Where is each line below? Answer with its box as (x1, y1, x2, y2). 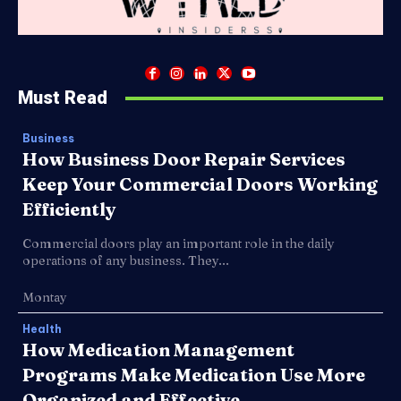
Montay (22, 289, 67, 306)
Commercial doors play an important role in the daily (22, 235, 335, 252)
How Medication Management (22, 338, 294, 362)
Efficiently (22, 198, 116, 221)
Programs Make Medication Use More (22, 363, 365, 387)
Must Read (18, 87, 107, 109)
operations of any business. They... (22, 252, 229, 269)
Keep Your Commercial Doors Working (22, 173, 378, 196)
